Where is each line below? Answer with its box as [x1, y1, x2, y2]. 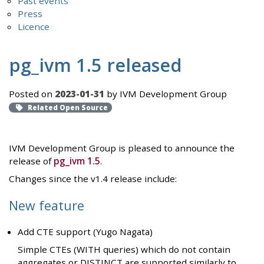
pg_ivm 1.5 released [9, 52, 182, 77]
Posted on [9, 88, 55, 100]
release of [9, 155, 54, 167]
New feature [9, 196, 84, 214]
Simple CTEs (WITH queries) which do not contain [18, 243, 231, 256]
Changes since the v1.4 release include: [9, 173, 177, 185]
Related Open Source [25, 103, 108, 113]
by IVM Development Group [104, 88, 227, 100]
